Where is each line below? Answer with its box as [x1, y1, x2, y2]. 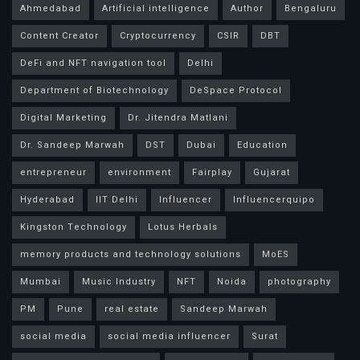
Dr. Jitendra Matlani [128, 111, 228, 125]
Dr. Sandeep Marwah [20, 138, 125, 153]
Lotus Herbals [148, 220, 218, 235]
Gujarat [253, 166, 290, 180]
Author [231, 2, 264, 16]
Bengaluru [284, 2, 337, 16]
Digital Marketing [20, 111, 107, 125]
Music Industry [82, 275, 156, 289]
